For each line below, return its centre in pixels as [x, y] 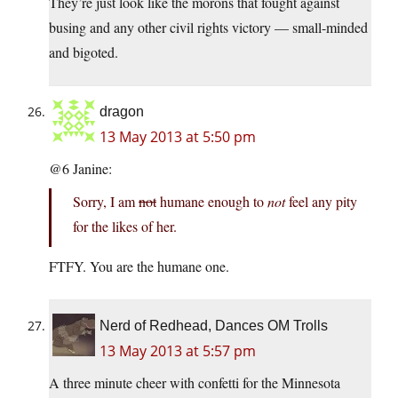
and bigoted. [84, 52]
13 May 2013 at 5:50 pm [178, 137]
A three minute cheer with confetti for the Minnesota [195, 383]
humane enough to [212, 202]
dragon [122, 112]
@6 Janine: [80, 169]
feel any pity [321, 202]
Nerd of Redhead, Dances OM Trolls [214, 326]
